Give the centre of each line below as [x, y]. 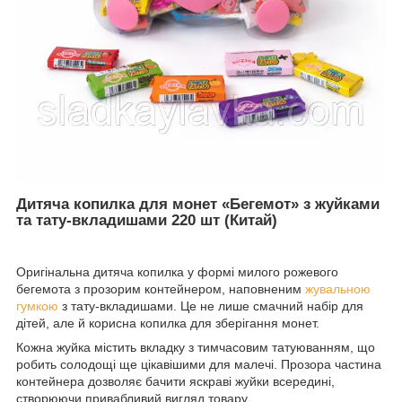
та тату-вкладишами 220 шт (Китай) [147, 220]
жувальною [338, 288]
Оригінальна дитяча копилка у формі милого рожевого [177, 271]
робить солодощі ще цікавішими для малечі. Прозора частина [199, 364]
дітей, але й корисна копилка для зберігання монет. [168, 323]
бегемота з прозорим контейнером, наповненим [161, 288]
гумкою [37, 306]
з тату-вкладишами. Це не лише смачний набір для [211, 306]
